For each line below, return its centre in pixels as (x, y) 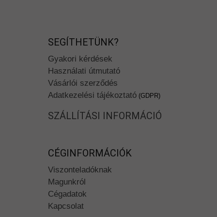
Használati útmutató (84, 71)
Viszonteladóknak (80, 170)
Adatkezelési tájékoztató (92, 95)
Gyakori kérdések (80, 59)
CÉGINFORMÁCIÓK (90, 153)
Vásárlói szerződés (83, 83)
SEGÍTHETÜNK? (83, 42)
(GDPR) (148, 95)
